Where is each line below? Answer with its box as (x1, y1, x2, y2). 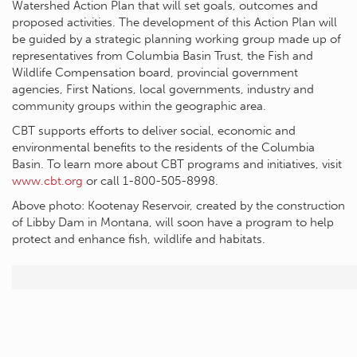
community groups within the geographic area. (12, 98, 266, 113)
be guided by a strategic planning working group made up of (12, 31, 341, 46)
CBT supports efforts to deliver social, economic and (12, 123, 296, 138)
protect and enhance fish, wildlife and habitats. (12, 231, 265, 246)
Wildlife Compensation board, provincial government (12, 65, 298, 80)
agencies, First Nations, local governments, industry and (12, 81, 314, 96)
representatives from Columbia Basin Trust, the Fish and (12, 48, 313, 63)
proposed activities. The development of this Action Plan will (12, 14, 337, 29)
